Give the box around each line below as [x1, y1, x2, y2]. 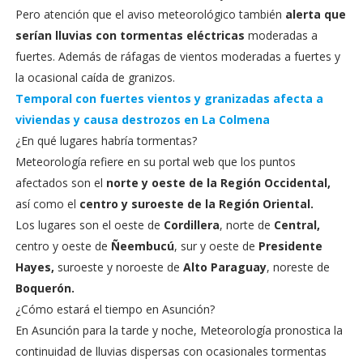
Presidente [258, 238, 322, 254]
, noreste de [266, 259, 330, 275]
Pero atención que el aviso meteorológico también [15, 6, 285, 22]
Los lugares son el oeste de [15, 217, 164, 233]
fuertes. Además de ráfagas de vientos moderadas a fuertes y [15, 49, 340, 64]
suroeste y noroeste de [53, 259, 183, 275]
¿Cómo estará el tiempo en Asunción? [15, 301, 215, 317]
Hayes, [15, 259, 54, 275]
